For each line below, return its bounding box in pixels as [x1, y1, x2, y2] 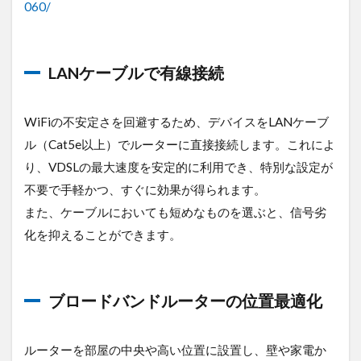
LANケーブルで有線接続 [48, 62, 224, 82]
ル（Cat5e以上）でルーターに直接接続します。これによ [24, 136, 335, 151]
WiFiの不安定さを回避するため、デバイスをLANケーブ [24, 114, 329, 129]
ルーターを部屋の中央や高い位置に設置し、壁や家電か [24, 342, 326, 357]
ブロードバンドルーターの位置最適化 [48, 290, 322, 310]
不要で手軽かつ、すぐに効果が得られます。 [24, 181, 266, 197]
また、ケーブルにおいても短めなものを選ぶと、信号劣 [24, 204, 326, 219]
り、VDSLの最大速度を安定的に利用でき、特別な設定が [24, 159, 333, 174]
